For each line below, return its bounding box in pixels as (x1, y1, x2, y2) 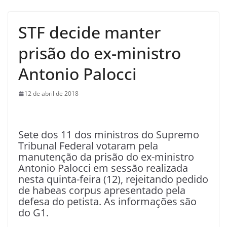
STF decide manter (18, 21, 161, 44)
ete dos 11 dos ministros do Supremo (24, 128, 199, 142)
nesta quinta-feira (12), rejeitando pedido (18, 172, 208, 186)
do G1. (18, 206, 49, 220)
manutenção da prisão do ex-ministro (18, 150, 194, 164)
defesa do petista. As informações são (18, 195, 197, 209)
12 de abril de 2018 (24, 89, 79, 98)
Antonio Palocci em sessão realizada (18, 161, 188, 175)
